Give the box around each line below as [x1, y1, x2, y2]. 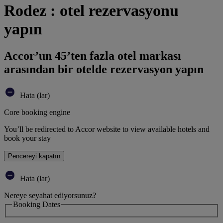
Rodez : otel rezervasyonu [4, 1, 179, 20]
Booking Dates [13, 200, 60, 209]
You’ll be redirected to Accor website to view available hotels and [4, 124, 210, 133]
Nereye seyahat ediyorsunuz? [4, 191, 96, 200]
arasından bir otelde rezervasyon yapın [4, 62, 204, 76]
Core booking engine [4, 108, 70, 116]
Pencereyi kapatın [8, 152, 60, 160]
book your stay [4, 133, 51, 142]
